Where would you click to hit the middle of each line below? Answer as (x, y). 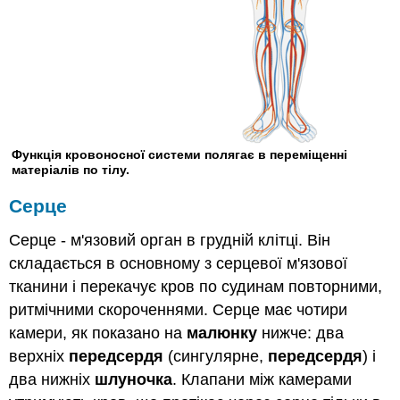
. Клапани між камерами (262, 380)
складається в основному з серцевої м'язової (179, 264)
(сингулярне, (216, 357)
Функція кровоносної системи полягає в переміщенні (180, 154)
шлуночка (134, 380)
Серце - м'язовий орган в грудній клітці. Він (170, 241)
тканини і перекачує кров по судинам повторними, (196, 287)
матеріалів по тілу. (71, 169)
